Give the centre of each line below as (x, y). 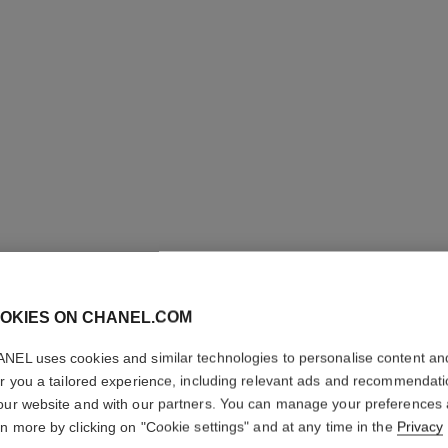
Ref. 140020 (372, 423)
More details (372, 390)
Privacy (420, 426)
